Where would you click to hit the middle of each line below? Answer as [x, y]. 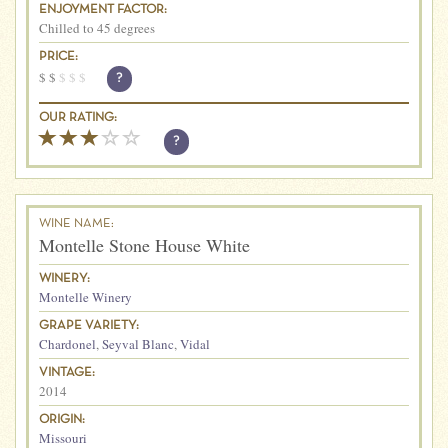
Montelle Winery [85, 296]
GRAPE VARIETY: [89, 325]
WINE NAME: [76, 223]
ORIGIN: [62, 419]
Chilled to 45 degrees [97, 27]
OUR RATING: [78, 117]
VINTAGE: [67, 372]
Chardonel [67, 343]
